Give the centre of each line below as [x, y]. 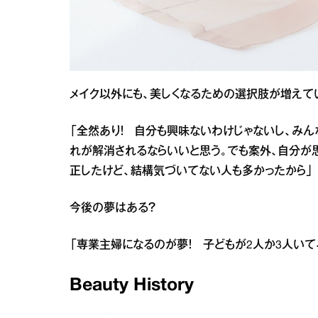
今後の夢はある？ [113, 208]
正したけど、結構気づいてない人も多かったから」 [191, 171]
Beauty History [132, 285]
